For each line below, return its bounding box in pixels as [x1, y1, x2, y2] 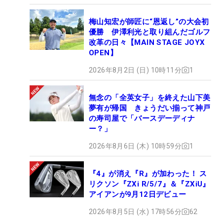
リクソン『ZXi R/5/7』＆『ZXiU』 [89, 179, 210, 188]
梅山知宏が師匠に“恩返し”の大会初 [89, 17, 209, 26]
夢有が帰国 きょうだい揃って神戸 [89, 103, 211, 112]
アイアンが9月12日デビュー [89, 189, 186, 199]
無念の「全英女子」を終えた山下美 [89, 93, 211, 102]
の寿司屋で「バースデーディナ [89, 113, 195, 123]
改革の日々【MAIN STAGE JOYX [89, 37, 205, 47]
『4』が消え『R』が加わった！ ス [89, 169, 207, 178]
